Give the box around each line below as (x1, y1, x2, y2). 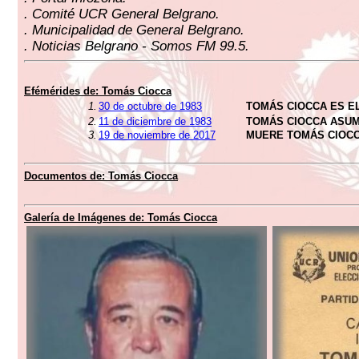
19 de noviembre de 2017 (99, 129, 216, 141)
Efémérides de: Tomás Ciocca (24, 85, 171, 97)
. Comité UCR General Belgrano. (24, 6, 220, 22)
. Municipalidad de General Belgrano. (24, 22, 244, 38)
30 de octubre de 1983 (99, 100, 202, 112)
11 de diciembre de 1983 (99, 115, 212, 127)
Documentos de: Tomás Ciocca (24, 170, 178, 182)
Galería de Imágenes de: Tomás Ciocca (24, 212, 217, 224)
